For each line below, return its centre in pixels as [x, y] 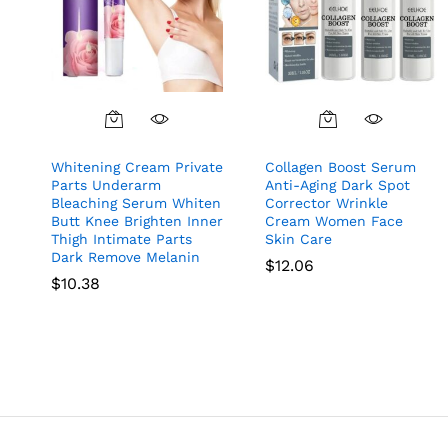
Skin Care [298, 239]
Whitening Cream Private [137, 167]
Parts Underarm [106, 185]
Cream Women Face [334, 221]
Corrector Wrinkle [326, 203]
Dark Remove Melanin [125, 257]
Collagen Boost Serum [340, 167]
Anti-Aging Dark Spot [337, 185]
